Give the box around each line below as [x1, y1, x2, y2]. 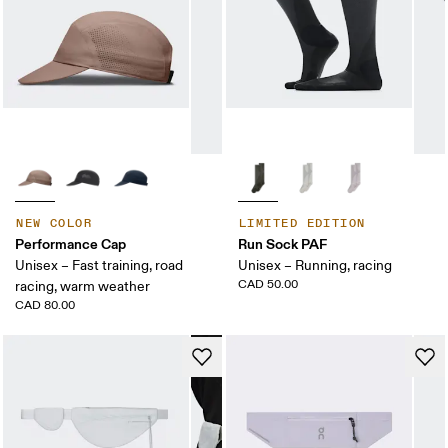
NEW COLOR [16, 216, 93, 232]
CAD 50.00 [238, 277, 298, 293]
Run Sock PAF [238, 235, 327, 254]
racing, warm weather [15, 278, 151, 296]
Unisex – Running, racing [238, 257, 392, 275]
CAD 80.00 [15, 298, 76, 314]
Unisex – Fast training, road [15, 257, 184, 275]
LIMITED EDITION [239, 216, 366, 232]
